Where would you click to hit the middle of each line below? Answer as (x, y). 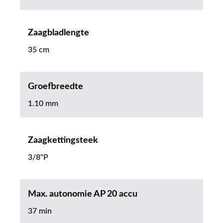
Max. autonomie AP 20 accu (83, 194)
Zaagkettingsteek (63, 141)
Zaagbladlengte (58, 33)
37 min (40, 211)
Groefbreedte (56, 87)
